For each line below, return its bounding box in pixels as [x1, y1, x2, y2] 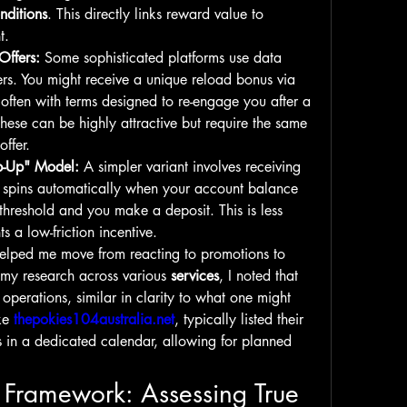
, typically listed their [174, 310, 303, 329]
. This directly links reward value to [47, 5, 263, 24]
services [171, 266, 219, 285]
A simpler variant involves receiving [79, 157, 301, 176]
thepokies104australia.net [14, 310, 174, 329]
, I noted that [219, 266, 298, 285]
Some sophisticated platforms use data [40, 48, 282, 67]
